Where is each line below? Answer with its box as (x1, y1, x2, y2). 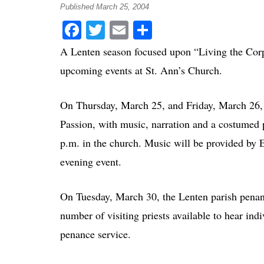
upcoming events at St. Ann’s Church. (60, 62, 222, 77)
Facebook (81, 16, 154, 42)
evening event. (60, 154, 121, 169)
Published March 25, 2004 (60, 2, 149, 12)
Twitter (105, 16, 159, 42)
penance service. (60, 226, 131, 241)
